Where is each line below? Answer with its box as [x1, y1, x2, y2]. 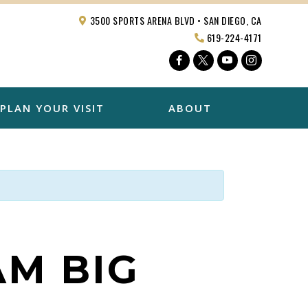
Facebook [184, 52, 234, 67]
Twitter [208, 52, 246, 67]
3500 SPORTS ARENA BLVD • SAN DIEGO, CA [87, 13, 262, 27]
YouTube [232, 52, 280, 67]
